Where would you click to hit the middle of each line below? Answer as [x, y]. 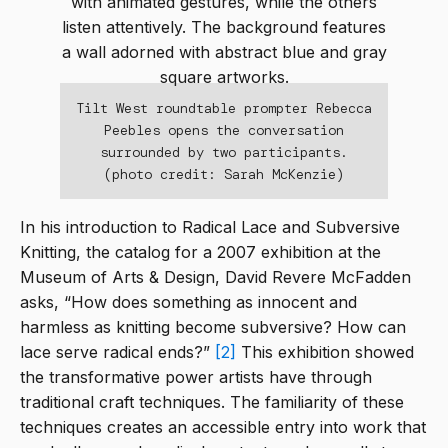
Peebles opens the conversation [224, 130]
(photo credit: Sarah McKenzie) [224, 174]
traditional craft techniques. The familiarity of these [212, 402]
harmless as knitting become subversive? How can [213, 327]
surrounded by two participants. [224, 152]
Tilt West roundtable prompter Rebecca [224, 108]
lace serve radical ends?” [117, 352]
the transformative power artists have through [196, 377]
